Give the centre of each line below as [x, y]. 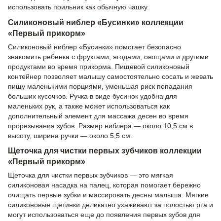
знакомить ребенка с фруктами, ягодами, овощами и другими [108, 56]
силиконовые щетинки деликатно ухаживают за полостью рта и [110, 205]
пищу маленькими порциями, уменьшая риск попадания [100, 86]
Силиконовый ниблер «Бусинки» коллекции [96, 22]
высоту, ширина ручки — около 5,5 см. [70, 135]
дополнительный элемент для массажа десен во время [98, 116]
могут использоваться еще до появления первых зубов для [104, 215]
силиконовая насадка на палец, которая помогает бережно [104, 185]
